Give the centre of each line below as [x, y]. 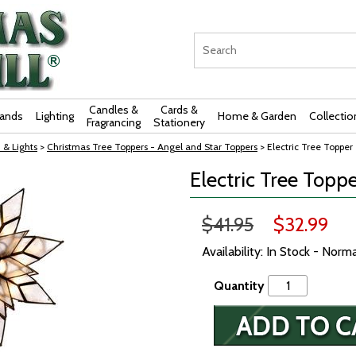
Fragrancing [114, 122]
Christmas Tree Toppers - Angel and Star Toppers [152, 147]
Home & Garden [257, 116]
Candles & [114, 110]
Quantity [239, 286]
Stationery [179, 122]
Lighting [55, 116]
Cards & [179, 110]
